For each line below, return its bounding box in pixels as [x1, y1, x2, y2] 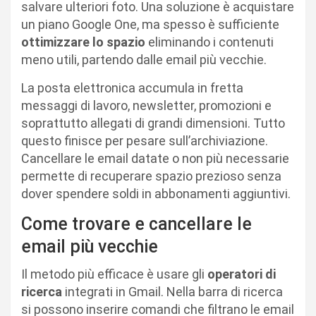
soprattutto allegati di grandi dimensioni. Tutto [21, 115, 285, 130]
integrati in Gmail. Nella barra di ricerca [62, 284, 283, 299]
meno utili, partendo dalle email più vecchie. [21, 51, 267, 67]
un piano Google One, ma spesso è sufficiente [21, 16, 279, 32]
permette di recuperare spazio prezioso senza [21, 168, 281, 183]
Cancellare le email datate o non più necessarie [21, 150, 289, 166]
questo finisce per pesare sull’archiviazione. [21, 133, 268, 148]
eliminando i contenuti [145, 34, 274, 49]
